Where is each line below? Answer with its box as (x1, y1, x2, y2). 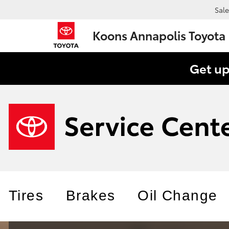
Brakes (66, 188, 116, 203)
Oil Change (138, 188, 218, 203)
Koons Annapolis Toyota (93, 26, 225, 43)
